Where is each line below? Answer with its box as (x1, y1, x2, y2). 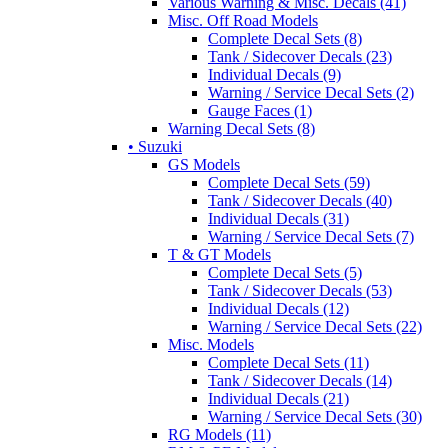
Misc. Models (168, 335, 254, 353)
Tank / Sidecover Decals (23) (208, 47, 392, 65)
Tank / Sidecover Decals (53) (208, 281, 392, 299)
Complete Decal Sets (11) (208, 353, 369, 371)
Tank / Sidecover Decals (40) (208, 191, 392, 209)
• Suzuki (128, 137, 182, 155)
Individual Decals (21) (208, 389, 349, 407)
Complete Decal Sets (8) (208, 29, 362, 47)
